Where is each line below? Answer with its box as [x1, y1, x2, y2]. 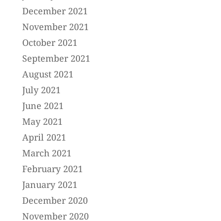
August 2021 [22, 68, 74, 80]
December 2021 [22, 4, 88, 17]
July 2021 [22, 83, 61, 96]
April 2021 [22, 131, 66, 143]
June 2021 [22, 99, 64, 111]
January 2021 [22, 178, 77, 190]
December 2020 [22, 194, 88, 206]
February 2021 [22, 162, 83, 175]
